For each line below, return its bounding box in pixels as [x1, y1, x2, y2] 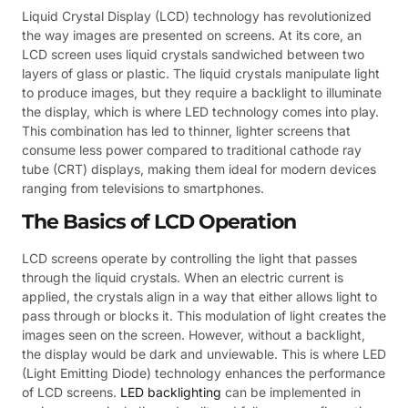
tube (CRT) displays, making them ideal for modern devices [22, 160, 376, 177]
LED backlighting [120, 384, 221, 401]
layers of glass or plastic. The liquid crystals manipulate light [22, 65, 380, 81]
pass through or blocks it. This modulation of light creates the [22, 308, 386, 324]
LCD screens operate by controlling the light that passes [22, 250, 357, 267]
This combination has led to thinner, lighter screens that [22, 122, 351, 138]
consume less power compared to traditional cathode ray [22, 141, 362, 158]
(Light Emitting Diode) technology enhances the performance [22, 365, 385, 382]
